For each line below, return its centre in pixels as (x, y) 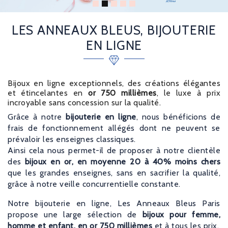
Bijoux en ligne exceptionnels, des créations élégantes (114, 83)
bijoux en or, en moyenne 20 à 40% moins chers (123, 162)
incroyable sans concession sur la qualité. (84, 103)
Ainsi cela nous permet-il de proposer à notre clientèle (114, 151)
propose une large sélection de (75, 215)
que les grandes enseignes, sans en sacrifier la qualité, (114, 173)
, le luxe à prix (189, 93)
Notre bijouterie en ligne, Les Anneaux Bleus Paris (114, 204)
